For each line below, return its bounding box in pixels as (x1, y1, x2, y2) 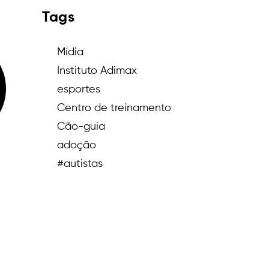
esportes (57, 84, 101, 95)
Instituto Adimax (57, 65, 138, 77)
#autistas (57, 159, 103, 170)
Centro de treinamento (57, 103, 172, 114)
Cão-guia (57, 121, 106, 133)
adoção (57, 140, 97, 151)
